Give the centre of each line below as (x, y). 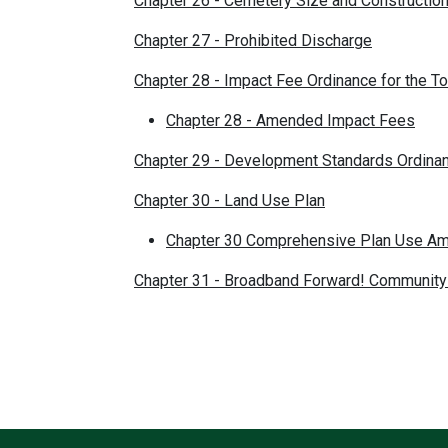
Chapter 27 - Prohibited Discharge (253, 40)
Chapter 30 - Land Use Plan (229, 200)
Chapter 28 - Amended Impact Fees (290, 120)
